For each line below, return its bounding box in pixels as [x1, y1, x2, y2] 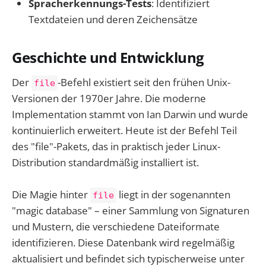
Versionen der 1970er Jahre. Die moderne [12, 91, 206, 105]
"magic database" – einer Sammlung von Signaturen [12, 203, 249, 217]
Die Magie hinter [12, 187, 90, 201]
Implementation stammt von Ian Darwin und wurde [12, 107, 248, 121]
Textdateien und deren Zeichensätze [28, 12, 198, 27]
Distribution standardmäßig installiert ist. [12, 155, 199, 169]
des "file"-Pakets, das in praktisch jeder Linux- [12, 139, 220, 153]
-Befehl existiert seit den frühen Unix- [58, 75, 230, 89]
